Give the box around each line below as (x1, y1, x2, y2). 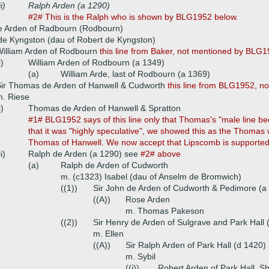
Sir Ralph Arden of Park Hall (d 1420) (125, 240, 266, 250)
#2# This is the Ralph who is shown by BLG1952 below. (28, 12, 238, 22)
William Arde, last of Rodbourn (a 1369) (61, 69, 210, 79)
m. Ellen (93, 229, 124, 238)
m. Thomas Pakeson (125, 206, 204, 216)
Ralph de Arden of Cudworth (61, 160, 168, 170)
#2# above (141, 149, 181, 159)
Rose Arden (125, 195, 170, 204)
